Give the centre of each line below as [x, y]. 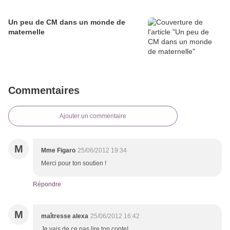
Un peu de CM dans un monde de [67, 22]
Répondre [47, 185]
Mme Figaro [58, 151]
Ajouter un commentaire [93, 116]
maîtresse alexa [65, 216]
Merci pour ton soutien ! [74, 164]
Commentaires [44, 91]
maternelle [26, 32]
